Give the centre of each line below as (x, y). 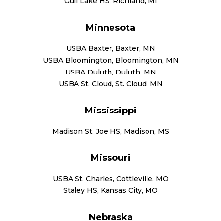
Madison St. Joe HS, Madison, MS (110, 131)
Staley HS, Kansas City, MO (110, 190)
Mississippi (110, 110)
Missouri (110, 158)
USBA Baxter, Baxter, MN (110, 48)
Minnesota (110, 27)
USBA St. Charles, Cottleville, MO (110, 178)
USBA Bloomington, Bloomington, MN (110, 60)
